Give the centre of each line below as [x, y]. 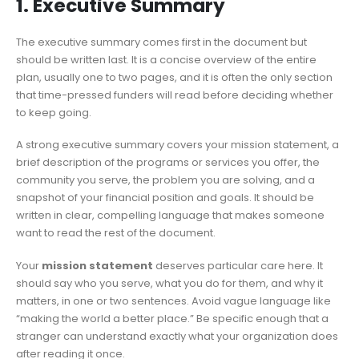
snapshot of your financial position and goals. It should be [165, 198]
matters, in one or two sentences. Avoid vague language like [173, 301]
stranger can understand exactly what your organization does [177, 336]
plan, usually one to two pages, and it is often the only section [174, 77]
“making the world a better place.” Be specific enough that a [172, 319]
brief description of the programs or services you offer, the [168, 163]
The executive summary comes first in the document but [161, 42]
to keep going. [54, 112]
